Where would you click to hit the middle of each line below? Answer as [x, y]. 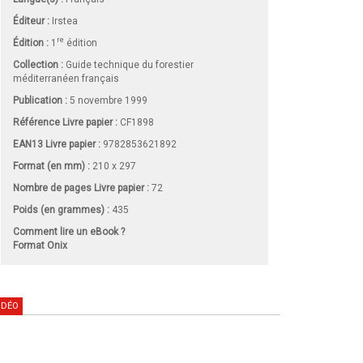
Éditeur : [31, 21]
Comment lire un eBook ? [69, 231]
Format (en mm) [50, 166]
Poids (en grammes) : [61, 209]
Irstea [65, 21]
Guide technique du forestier [130, 64]
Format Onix [40, 245]
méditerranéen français [66, 78]
